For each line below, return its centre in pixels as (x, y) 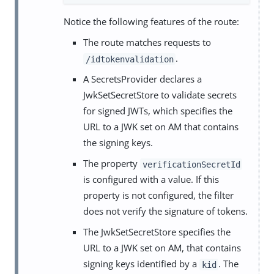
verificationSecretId (191, 164)
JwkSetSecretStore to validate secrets (160, 95)
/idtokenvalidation (129, 59)
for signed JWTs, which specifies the (158, 111)
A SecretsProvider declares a (143, 79)
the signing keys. (118, 143)
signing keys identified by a (141, 264)
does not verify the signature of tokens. (165, 211)
